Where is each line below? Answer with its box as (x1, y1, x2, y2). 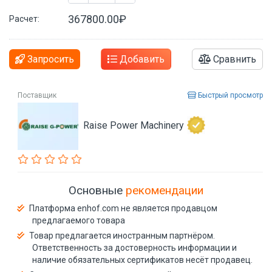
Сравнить (211, 53, 256, 65)
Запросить (25, 53, 74, 65)
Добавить (117, 53, 165, 65)
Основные (69, 183, 126, 197)
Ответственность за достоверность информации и (32, 243, 237, 253)
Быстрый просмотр (196, 90, 263, 100)
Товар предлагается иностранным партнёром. (29, 231, 215, 240)
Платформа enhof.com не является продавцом (29, 203, 217, 213)
